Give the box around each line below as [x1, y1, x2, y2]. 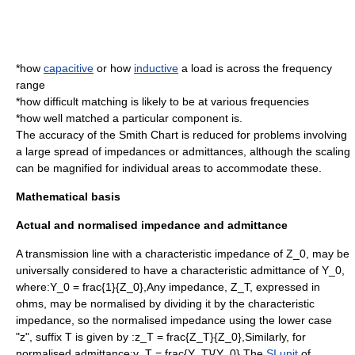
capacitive [44, 62, 94, 74]
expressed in [253, 281, 320, 293]
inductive [134, 62, 178, 74]
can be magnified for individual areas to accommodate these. [16, 162, 322, 174]
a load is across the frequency [178, 62, 332, 74]
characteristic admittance [181, 264, 306, 277]
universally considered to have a [16, 264, 181, 277]
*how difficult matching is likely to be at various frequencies [16, 95, 309, 108]
